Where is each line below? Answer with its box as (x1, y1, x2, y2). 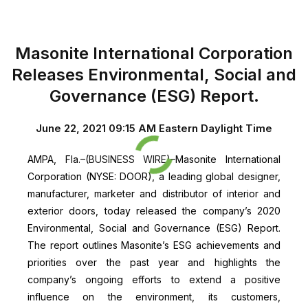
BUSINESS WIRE (88, 153, 167, 166)
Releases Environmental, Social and (12, 65, 296, 85)
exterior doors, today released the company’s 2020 (27, 205, 280, 217)
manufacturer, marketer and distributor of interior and (27, 188, 280, 200)
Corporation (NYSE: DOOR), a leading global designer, (27, 170, 280, 183)
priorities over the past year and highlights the (27, 256, 280, 269)
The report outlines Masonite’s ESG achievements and (27, 239, 280, 252)
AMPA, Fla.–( (27, 153, 89, 166)
